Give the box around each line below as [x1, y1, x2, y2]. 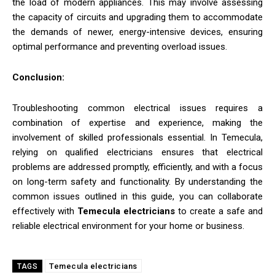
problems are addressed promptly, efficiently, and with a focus [12, 161, 263, 172]
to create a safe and [175, 205, 263, 217]
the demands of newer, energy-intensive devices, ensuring [12, 26, 263, 37]
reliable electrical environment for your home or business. [12, 220, 244, 231]
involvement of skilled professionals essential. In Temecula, [12, 131, 263, 143]
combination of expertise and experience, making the [12, 117, 263, 128]
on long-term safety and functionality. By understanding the [12, 176, 263, 187]
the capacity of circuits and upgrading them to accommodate [12, 11, 263, 23]
